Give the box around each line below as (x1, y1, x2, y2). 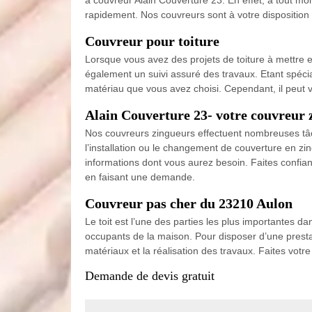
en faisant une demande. (85, 171, 195, 182)
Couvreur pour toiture (85, 33, 219, 49)
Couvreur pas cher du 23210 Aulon (85, 195, 292, 211)
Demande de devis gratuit (85, 268, 214, 283)
